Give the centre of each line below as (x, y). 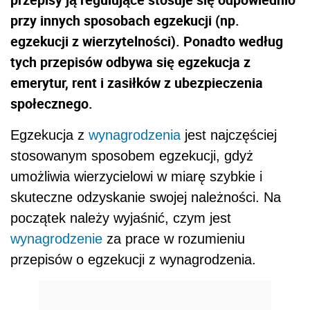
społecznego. (52, 103)
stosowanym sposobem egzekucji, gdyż (132, 155)
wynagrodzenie (56, 238)
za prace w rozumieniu (174, 238)
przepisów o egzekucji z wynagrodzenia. (133, 259)
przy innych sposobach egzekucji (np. (125, 20)
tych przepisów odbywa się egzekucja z (130, 62)
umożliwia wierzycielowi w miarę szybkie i (136, 176)
